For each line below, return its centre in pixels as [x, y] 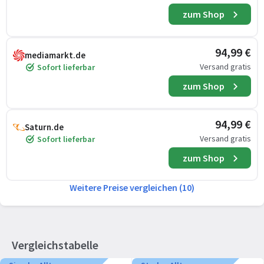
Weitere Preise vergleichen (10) [132, 187]
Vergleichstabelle [55, 245]
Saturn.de [44, 127]
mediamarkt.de [55, 55]
